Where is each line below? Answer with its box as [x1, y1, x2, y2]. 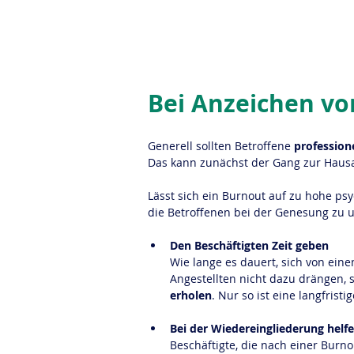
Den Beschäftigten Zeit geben [170, 238, 329, 253]
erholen [170, 288, 212, 303]
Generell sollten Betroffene [148, 138, 294, 153]
